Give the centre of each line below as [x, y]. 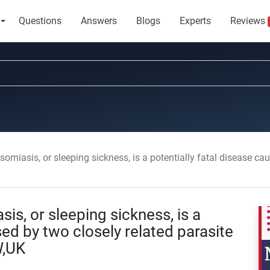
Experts [195, 21]
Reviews [249, 21]
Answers [99, 21]
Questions [40, 21]
